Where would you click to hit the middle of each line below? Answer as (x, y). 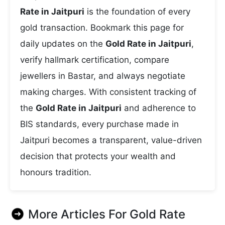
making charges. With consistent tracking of (108, 92)
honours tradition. (56, 172)
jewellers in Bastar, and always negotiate (103, 76)
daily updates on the (63, 44)
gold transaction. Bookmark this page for (102, 28)
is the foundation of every (137, 12)
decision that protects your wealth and (98, 156)
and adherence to (159, 108)
